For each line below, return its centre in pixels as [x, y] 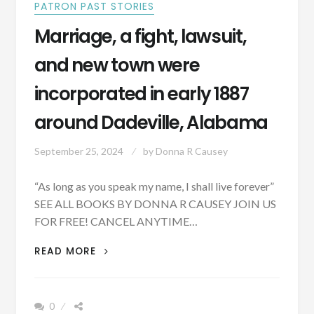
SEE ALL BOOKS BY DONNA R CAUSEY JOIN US [155, 203]
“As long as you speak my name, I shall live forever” [154, 186]
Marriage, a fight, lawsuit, [140, 36]
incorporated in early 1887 [141, 94]
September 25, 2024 [78, 151]
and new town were [117, 65]
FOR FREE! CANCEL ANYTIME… [116, 221]
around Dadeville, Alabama [151, 122]
